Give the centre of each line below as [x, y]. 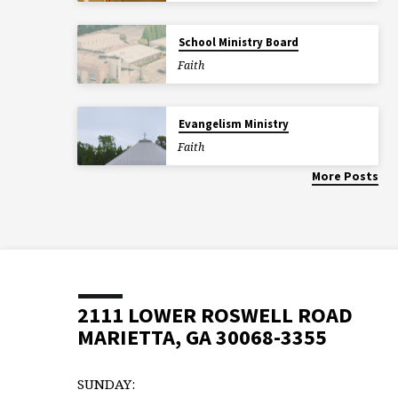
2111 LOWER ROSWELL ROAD [215, 315]
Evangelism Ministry [233, 123]
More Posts [345, 176]
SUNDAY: [106, 384]
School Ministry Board [238, 42]
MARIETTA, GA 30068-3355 [202, 337]
